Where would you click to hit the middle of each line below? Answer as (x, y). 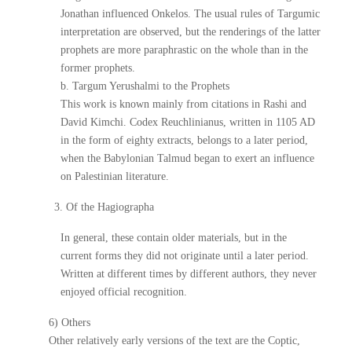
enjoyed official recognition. (123, 292)
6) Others (70, 323)
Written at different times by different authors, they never (188, 274)
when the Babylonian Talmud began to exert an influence (187, 158)
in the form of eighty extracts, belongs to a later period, (184, 140)
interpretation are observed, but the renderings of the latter (190, 32)
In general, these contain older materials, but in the (173, 238)
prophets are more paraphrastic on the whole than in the (184, 50)
